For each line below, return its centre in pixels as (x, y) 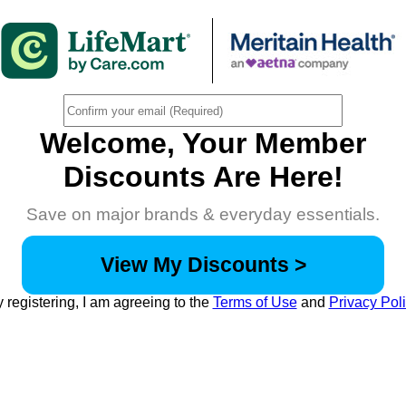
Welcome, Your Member (203, 143)
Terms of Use (255, 302)
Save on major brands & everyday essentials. (203, 214)
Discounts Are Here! (203, 177)
